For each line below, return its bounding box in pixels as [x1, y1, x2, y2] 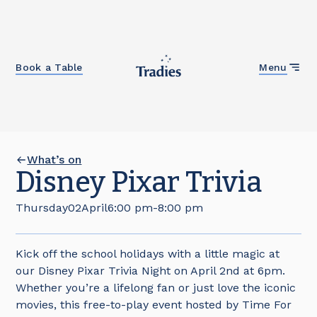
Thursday [16, 201, 69, 214]
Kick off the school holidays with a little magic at [16, 247, 280, 260]
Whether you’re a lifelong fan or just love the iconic [16, 281, 296, 294]
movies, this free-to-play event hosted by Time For [16, 298, 292, 311]
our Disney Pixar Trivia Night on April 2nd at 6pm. [16, 264, 286, 277]
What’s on [27, 153, 82, 166]
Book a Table [16, 61, 83, 73]
